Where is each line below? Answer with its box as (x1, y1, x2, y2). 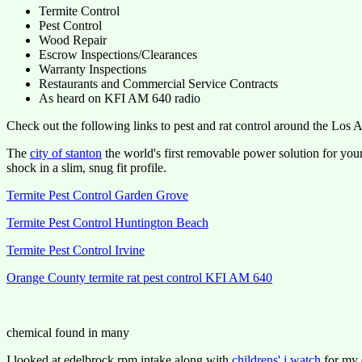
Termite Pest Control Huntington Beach (6, 216, 208, 229)
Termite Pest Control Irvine (6, 243, 145, 257)
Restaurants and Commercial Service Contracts (39, 77, 278, 90)
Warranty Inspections (39, 62, 146, 76)
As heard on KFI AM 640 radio (39, 91, 200, 105)
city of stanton (30, 146, 102, 160)
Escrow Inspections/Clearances (39, 48, 197, 61)
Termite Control (39, 4, 120, 18)
